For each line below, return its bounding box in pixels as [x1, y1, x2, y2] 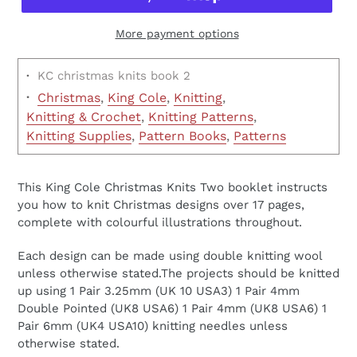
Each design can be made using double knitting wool [18, 248, 322, 263]
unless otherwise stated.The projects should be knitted [18, 265, 339, 280]
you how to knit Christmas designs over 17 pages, [18, 198, 304, 213]
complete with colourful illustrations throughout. [18, 215, 302, 230]
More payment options [115, 27, 239, 41]
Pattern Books [139, 128, 226, 144]
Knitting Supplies [26, 128, 131, 144]
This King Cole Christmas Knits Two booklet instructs [18, 180, 328, 195]
